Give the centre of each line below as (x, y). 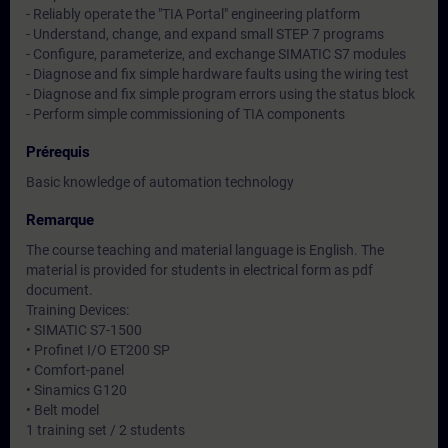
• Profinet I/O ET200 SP (98, 350)
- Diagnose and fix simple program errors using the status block (220, 94)
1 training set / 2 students (105, 430)
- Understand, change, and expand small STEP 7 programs (205, 34)
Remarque (60, 220)
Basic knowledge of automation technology (160, 182)
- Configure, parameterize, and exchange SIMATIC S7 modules (216, 54)
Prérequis (58, 152)
